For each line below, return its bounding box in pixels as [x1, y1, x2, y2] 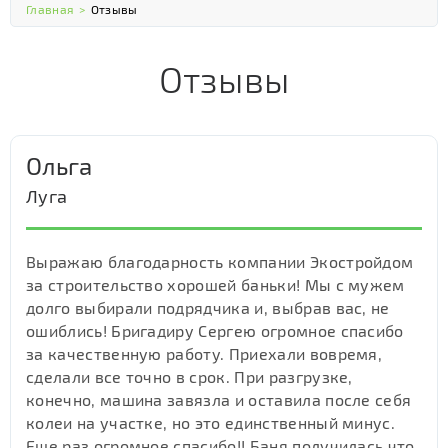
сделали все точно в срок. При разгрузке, [26, 367, 353, 386]
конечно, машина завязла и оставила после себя [26, 390, 412, 409]
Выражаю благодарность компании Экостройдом [26, 252, 414, 271]
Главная [26, 2, 75, 16]
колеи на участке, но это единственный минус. [26, 413, 396, 432]
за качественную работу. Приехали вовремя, [26, 344, 383, 363]
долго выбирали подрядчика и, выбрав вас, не [26, 298, 390, 317]
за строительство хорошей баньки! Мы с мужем [26, 275, 405, 294]
